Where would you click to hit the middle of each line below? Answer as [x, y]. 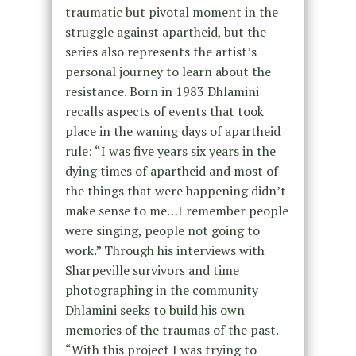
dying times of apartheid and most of [171, 171]
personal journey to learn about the [168, 72]
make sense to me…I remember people [176, 211]
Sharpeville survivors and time [152, 271]
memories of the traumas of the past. [171, 330]
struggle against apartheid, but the [165, 32]
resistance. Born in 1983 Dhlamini [162, 92]
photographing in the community [161, 290]
